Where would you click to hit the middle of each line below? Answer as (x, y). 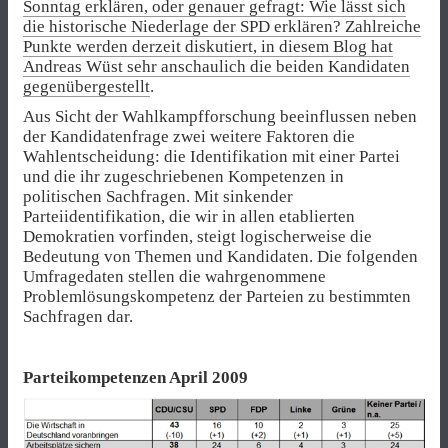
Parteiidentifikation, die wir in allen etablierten (189, 217)
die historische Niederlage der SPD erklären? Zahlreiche (222, 27)
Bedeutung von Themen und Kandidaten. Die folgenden (220, 257)
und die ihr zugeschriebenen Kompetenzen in (183, 177)
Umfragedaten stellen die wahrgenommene (174, 277)
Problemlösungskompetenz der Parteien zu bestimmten (217, 297)
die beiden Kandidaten (330, 67)
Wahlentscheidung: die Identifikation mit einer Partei (211, 157)
